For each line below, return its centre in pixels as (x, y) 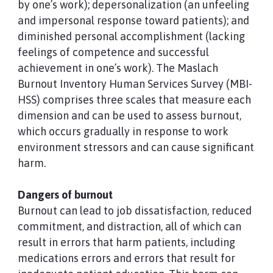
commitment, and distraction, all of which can (129, 226)
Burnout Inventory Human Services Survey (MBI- (135, 84)
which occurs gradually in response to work (123, 131)
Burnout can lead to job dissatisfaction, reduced (134, 211)
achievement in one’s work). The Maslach (118, 68)
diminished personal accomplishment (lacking (131, 36)
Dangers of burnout (65, 195)
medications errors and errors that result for (126, 258)
